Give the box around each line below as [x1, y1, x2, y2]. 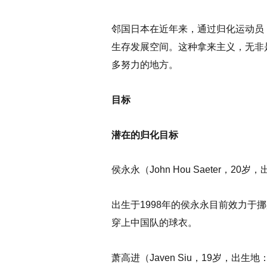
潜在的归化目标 [111, 129, 178, 140]
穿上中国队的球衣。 [111, 218, 197, 228]
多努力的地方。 [111, 60, 178, 70]
